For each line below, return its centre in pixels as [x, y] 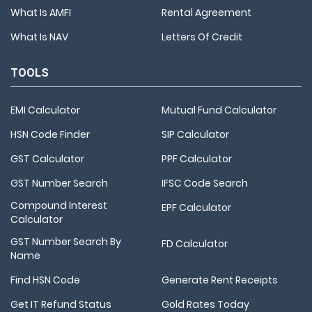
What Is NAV [39, 37]
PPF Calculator [197, 158]
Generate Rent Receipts [220, 280]
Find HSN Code [45, 280]
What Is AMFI [41, 12]
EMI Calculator [45, 110]
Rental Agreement [206, 12]
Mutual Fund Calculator [219, 110]
